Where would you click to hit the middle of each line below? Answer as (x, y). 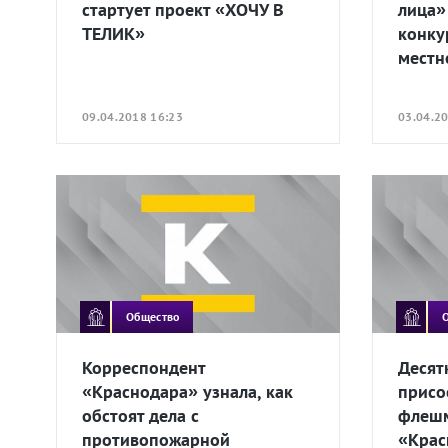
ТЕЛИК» (113, 33)
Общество (153, 316)
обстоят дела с (140, 416)
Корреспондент (143, 368)
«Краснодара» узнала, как (187, 392)
